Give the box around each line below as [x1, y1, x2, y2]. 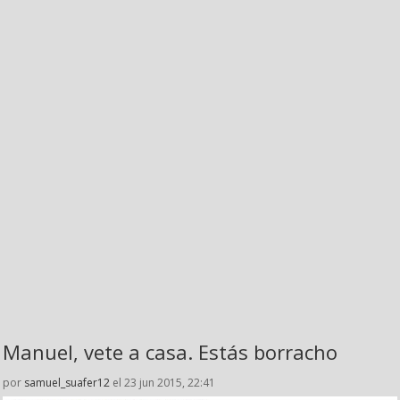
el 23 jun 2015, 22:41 [110, 374, 215, 390]
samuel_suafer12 [24, 374, 110, 390]
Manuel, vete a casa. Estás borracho [3, 337, 337, 365]
